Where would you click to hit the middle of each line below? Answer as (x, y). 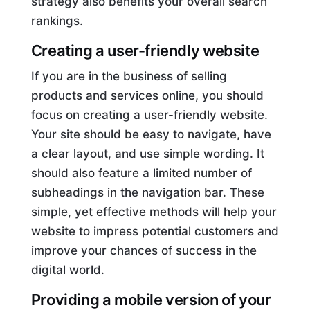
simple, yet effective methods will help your (154, 211)
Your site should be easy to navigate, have (151, 134)
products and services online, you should (147, 95)
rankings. (57, 20)
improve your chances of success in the (144, 250)
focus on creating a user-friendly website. (149, 115)
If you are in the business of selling (129, 76)
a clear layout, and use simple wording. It (147, 153)
